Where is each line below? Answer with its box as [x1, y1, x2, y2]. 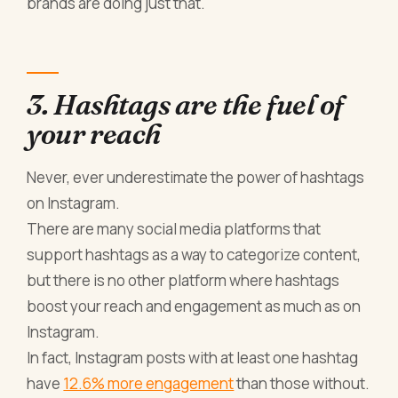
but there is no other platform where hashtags [27, 270, 340, 291]
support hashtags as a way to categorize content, [27, 244, 362, 266]
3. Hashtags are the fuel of [27, 86, 344, 122]
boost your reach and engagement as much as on [27, 296, 362, 317]
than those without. [234, 373, 370, 394]
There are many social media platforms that [27, 219, 322, 240]
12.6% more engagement [63, 373, 235, 394]
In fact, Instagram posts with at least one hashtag [27, 347, 359, 369]
